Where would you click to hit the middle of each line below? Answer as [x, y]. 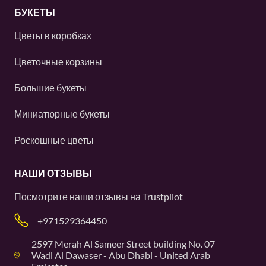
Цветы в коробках [53, 35]
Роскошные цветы [54, 140]
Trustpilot [163, 196]
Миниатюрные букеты [62, 114]
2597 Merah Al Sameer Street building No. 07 [123, 244]
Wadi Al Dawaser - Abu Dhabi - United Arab [121, 255]
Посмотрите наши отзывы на [78, 196]
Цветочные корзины [58, 61]
